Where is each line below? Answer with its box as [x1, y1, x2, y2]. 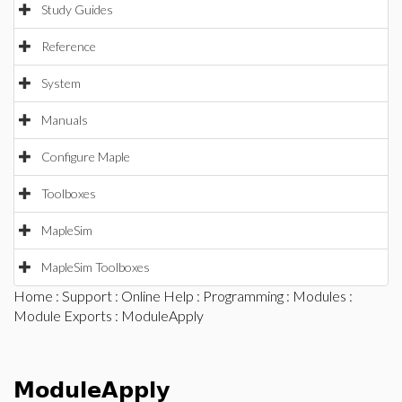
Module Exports [13, 307, 112, 324]
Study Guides [41, 2, 113, 17]
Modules [293, 287, 346, 304]
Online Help [121, 287, 194, 304]
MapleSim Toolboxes [41, 259, 150, 275]
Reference [41, 39, 96, 54]
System [41, 75, 81, 91]
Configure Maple [41, 149, 130, 164]
